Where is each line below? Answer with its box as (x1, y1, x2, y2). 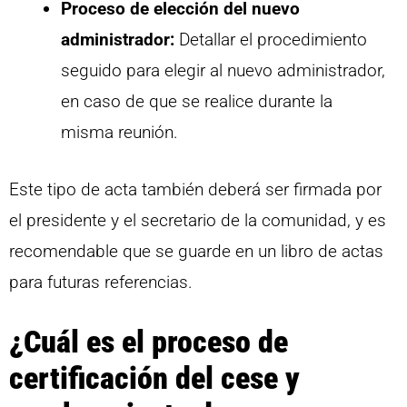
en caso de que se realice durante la (61, 91, 333, 113)
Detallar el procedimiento (174, 29, 367, 51)
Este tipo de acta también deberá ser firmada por (9, 178, 382, 200)
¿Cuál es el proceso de (9, 323, 288, 361)
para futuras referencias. (9, 271, 193, 293)
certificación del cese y (9, 360, 300, 397)
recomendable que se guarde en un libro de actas (9, 240, 383, 262)
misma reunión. (61, 122, 178, 144)
